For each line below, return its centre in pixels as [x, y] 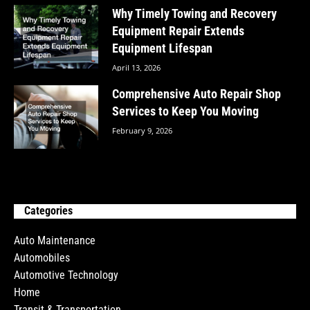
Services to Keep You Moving [186, 111]
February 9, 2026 [143, 131]
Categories [48, 211]
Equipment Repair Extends [179, 31]
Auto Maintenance [55, 241]
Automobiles [42, 258]
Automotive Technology [66, 275]
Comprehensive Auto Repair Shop [197, 94]
